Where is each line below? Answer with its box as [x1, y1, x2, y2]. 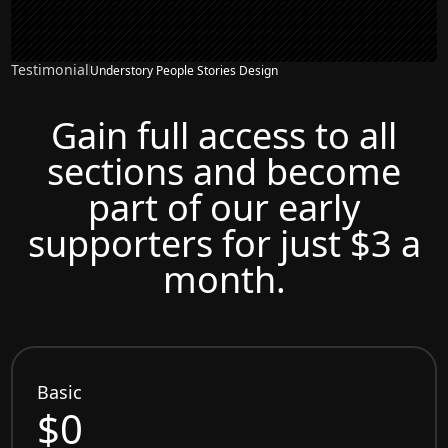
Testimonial [11, 60, 90, 80]
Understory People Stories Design [90, 61, 279, 79]
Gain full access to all [51, 111, 397, 161]
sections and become [47, 147, 401, 197]
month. [162, 255, 286, 305]
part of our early [88, 183, 360, 233]
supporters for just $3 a [27, 219, 421, 269]
